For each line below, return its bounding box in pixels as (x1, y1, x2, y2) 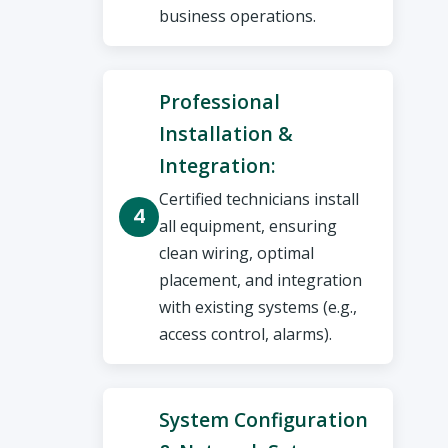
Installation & (159, 119, 294, 147)
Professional (159, 87, 281, 115)
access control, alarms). (159, 323, 333, 346)
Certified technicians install (159, 188, 360, 211)
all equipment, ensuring (159, 215, 338, 238)
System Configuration (159, 406, 369, 434)
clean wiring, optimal (159, 242, 315, 265)
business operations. (159, 4, 317, 27)
